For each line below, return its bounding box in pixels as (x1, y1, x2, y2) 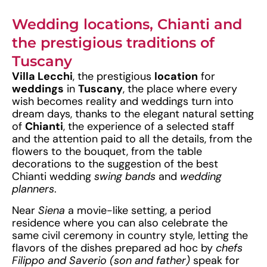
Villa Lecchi (12, 69, 73, 84)
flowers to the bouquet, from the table (12, 144, 202, 159)
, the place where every (123, 82, 237, 97)
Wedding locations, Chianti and (12, 15, 242, 33)
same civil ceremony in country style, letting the (12, 228, 248, 243)
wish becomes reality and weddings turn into (12, 94, 234, 109)
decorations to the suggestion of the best (12, 157, 218, 172)
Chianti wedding (12, 169, 94, 184)
